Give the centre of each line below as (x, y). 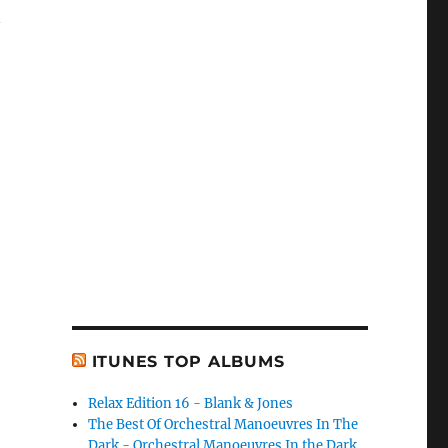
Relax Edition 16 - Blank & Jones (191, 404)
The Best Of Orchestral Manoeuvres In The (223, 425)
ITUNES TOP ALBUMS (188, 362)
